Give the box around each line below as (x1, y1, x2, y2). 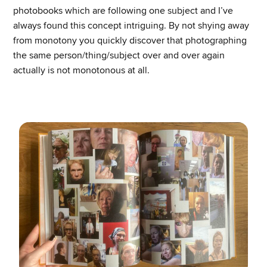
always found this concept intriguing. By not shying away (13, 19, 250, 32)
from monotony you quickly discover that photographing (13, 34, 247, 46)
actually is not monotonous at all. (13, 64, 150, 76)
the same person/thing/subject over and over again (13, 49, 225, 61)
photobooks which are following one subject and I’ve (13, 4, 234, 17)
